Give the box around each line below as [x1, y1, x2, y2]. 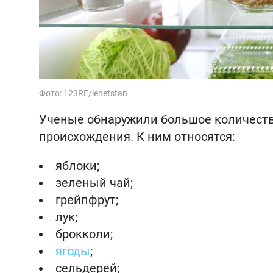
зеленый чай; [55, 175, 133, 190]
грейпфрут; [55, 193, 118, 207]
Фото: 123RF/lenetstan [39, 88, 127, 98]
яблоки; [55, 158, 99, 173]
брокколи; [55, 227, 113, 241]
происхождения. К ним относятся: [39, 129, 235, 144]
